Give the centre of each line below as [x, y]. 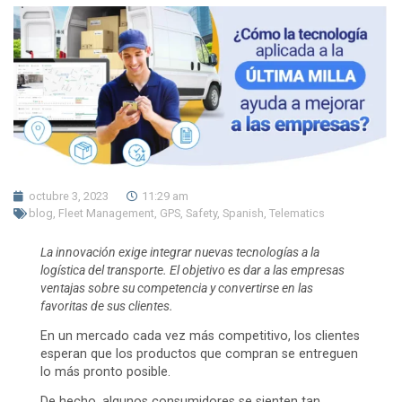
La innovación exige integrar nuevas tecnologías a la [180, 253]
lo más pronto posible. [105, 372]
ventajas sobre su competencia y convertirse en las [177, 289]
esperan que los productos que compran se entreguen [199, 354]
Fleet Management [106, 214]
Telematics [297, 214]
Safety [201, 214]
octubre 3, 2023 [69, 197]
